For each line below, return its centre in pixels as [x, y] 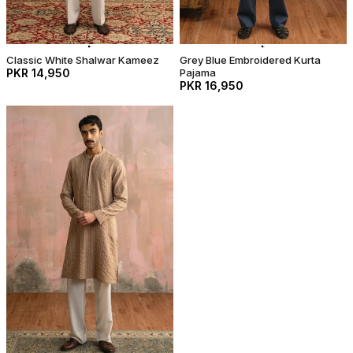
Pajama [198, 72]
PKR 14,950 [38, 72]
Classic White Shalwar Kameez [83, 59]
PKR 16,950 [212, 85]
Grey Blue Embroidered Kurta [250, 59]
